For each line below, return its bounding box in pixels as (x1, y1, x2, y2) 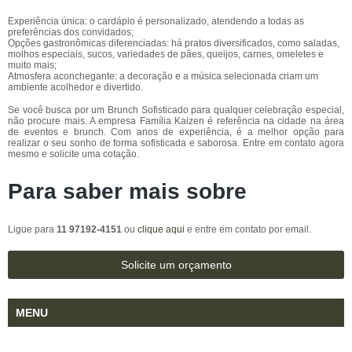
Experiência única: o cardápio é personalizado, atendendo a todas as (8, 16, 304, 27)
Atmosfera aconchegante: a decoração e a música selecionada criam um (8, 71, 318, 82)
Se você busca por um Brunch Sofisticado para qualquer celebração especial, (8, 104, 344, 115)
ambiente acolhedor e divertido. (8, 82, 143, 93)
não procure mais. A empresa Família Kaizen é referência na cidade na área (8, 115, 344, 126)
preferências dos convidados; (8, 27, 134, 38)
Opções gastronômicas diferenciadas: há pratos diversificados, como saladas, (8, 38, 339, 49)
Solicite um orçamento (120, 258, 232, 271)
